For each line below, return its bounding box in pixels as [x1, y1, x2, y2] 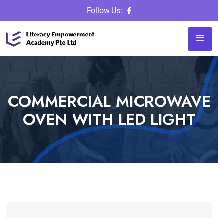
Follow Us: [87, 6, 122, 15]
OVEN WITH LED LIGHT [22, 108, 196, 130]
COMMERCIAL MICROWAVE [7, 90, 211, 112]
